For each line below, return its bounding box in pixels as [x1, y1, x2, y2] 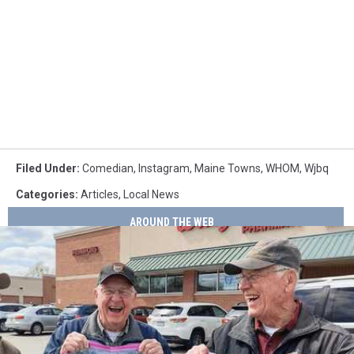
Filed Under [16, 162, 77, 175]
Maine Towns [194, 162, 261, 175]
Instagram [138, 162, 190, 175]
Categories [16, 188, 75, 201]
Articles [81, 188, 119, 201]
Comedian [82, 162, 134, 175]
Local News [123, 188, 179, 201]
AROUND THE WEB [130, 215, 215, 228]
